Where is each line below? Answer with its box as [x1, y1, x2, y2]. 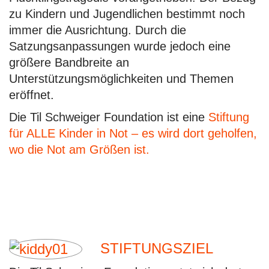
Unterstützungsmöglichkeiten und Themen [9, 72, 234, 85]
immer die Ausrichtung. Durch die [9, 23, 186, 37]
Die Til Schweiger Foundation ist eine [9, 110, 208, 124]
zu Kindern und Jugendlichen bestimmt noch [9, 7, 245, 20]
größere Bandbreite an [9, 56, 129, 69]
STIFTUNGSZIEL [100, 240, 213, 256]
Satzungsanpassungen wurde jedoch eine [9, 40, 231, 53]
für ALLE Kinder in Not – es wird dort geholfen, [9, 127, 257, 140]
